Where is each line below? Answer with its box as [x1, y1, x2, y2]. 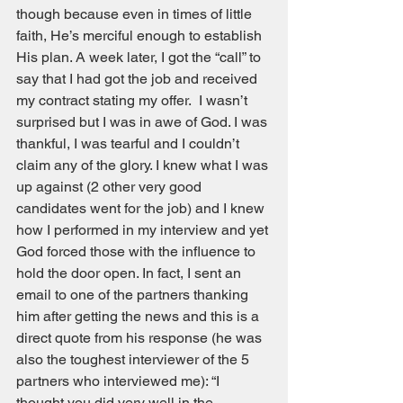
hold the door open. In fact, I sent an [16, 264, 245, 282]
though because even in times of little [16, 5, 255, 22]
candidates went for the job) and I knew [16, 200, 268, 217]
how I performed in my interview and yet [16, 221, 272, 238]
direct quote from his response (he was [16, 329, 265, 346]
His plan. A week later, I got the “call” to [16, 49, 264, 66]
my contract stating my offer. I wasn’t [16, 92, 251, 109]
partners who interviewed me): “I [16, 372, 223, 390]
